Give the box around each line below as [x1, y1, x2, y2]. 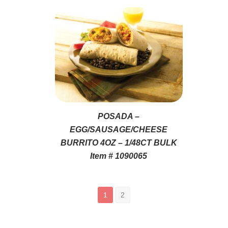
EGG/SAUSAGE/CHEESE [70, 125, 168, 134]
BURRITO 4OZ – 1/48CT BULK [60, 138, 177, 147]
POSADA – [98, 111, 140, 121]
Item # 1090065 [90, 151, 148, 160]
